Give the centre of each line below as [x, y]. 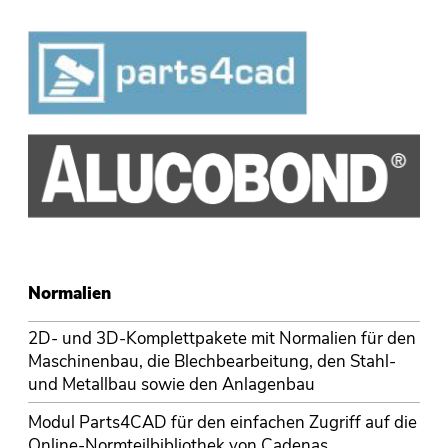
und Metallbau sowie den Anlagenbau [171, 385]
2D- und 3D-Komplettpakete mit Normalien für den [221, 339]
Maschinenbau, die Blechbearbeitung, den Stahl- [211, 362]
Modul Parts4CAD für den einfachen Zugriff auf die [222, 422]
